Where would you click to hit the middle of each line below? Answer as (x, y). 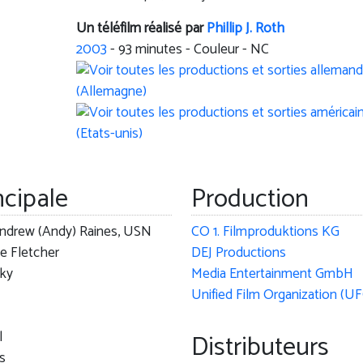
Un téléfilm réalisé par (141, 29)
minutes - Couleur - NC (200, 50)
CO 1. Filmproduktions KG (265, 233)
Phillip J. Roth (245, 29)
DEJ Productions (238, 254)
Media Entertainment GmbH (272, 275)
